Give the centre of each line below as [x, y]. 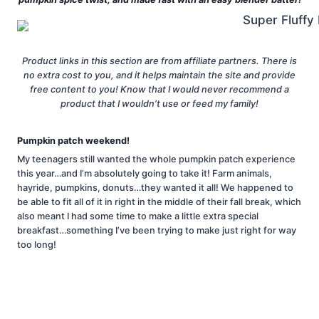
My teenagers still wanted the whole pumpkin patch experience [156, 159]
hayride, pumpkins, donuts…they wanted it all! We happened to [155, 187]
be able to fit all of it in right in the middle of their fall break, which [159, 202]
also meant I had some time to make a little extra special [138, 216]
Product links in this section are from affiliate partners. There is [159, 61]
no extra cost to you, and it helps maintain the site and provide [159, 75]
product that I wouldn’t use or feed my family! [159, 104]
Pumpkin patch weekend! [73, 141]
